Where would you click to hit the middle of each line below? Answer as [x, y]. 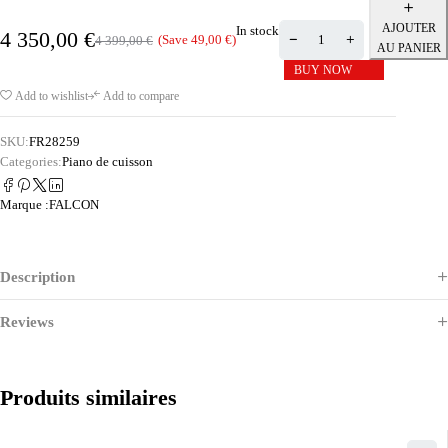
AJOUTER [408, 28]
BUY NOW [323, 70]
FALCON [74, 205]
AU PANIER [408, 48]
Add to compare [141, 96]
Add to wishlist [51, 96]
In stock [257, 30]
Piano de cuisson [107, 161]
